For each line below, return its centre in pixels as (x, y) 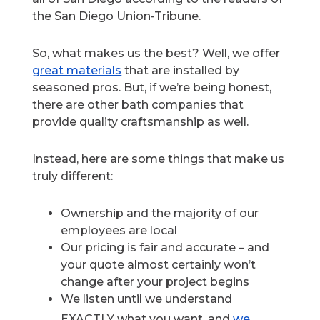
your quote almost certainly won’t (159, 265)
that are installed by (181, 71)
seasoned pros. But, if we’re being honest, (152, 88)
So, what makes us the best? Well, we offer (156, 54)
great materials (77, 71)
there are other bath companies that (138, 105)
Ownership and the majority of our (160, 214)
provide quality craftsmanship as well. (141, 122)
